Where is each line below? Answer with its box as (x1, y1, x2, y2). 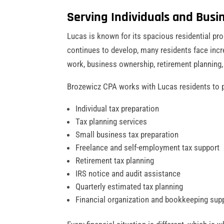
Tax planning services (75, 116, 147, 126)
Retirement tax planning (75, 155, 154, 165)
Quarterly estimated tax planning (75, 181, 183, 191)
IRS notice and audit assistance (75, 168, 181, 178)
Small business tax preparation (75, 129, 179, 139)
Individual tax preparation (75, 103, 159, 113)
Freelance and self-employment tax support (75, 142, 220, 152)
